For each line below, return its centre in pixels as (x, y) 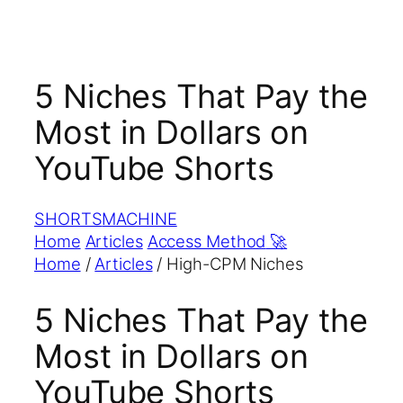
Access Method (206, 242)
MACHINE (139, 219)
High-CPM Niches (235, 264)
